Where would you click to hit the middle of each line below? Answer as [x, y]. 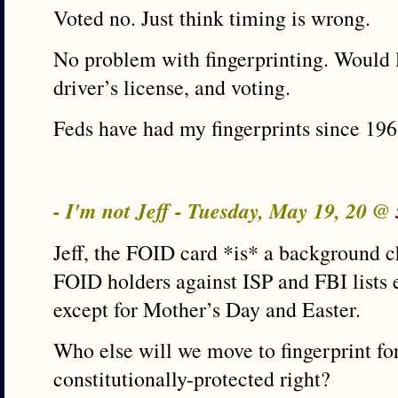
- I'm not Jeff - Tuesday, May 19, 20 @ [224, 211]
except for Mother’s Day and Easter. [207, 309]
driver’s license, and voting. [172, 87]
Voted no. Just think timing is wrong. [212, 18]
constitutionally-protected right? [192, 378]
